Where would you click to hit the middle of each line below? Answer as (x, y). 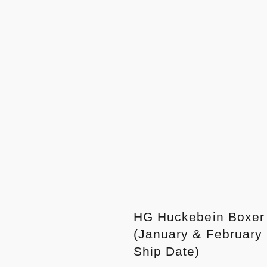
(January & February (198, 234)
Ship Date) (167, 251)
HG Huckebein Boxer (199, 217)
